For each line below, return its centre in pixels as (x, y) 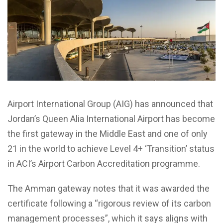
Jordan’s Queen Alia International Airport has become (111, 118)
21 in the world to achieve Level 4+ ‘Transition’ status (111, 148)
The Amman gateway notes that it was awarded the (109, 188)
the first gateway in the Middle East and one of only (108, 133)
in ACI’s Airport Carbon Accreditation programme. (104, 163)
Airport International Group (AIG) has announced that (110, 104)
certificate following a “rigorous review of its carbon (109, 203)
